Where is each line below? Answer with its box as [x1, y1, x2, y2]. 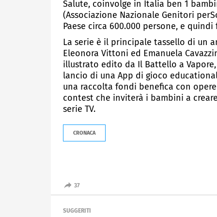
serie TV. [63, 103, 95, 114]
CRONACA [73, 129, 95, 136]
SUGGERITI [63, 207, 91, 214]
